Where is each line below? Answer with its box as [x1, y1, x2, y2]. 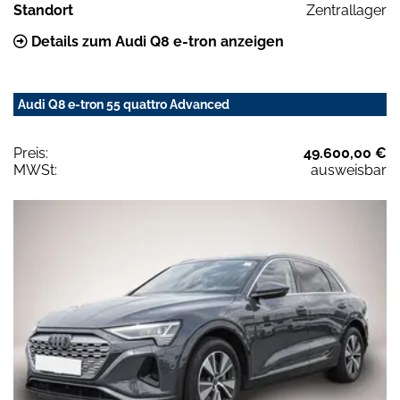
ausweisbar [311, 161, 387, 179]
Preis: [13, 144, 48, 162]
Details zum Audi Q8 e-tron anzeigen [28, 32, 284, 50]
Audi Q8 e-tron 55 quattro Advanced [18, 96, 229, 112]
